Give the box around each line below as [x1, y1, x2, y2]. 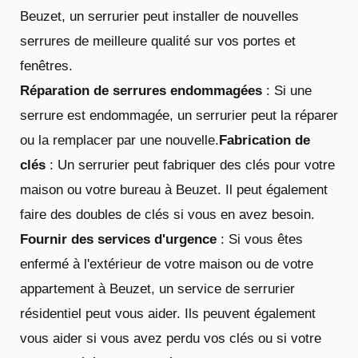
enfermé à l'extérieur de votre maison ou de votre [20, 256, 313, 272]
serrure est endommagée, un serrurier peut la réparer [20, 107, 338, 123]
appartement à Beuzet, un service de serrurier [20, 280, 295, 296]
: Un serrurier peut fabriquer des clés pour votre [46, 157, 335, 173]
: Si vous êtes [217, 231, 303, 247]
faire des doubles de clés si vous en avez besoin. [20, 206, 315, 222]
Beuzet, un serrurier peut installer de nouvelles [20, 8, 299, 24]
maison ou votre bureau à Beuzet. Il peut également [20, 181, 328, 197]
